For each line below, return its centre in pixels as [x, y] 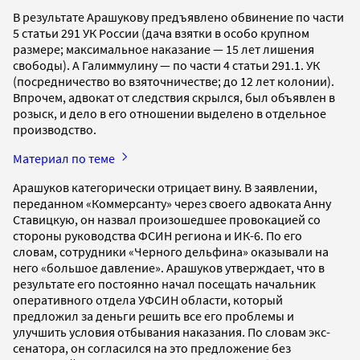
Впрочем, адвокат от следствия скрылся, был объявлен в [174, 97]
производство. [55, 129]
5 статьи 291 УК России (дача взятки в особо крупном [161, 33]
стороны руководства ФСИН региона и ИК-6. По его [157, 235]
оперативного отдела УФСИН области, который [148, 299]
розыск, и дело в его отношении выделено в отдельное [170, 113]
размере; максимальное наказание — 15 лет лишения [164, 49]
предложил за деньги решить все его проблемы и [153, 315]
